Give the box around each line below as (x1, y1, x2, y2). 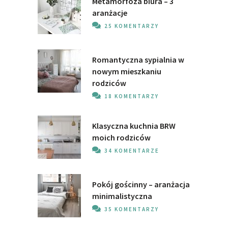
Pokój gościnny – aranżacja (92, 179, 190, 189)
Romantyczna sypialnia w (92, 54, 184, 65)
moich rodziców (92, 132, 151, 142)
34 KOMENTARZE (104, 147, 159, 154)
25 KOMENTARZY (104, 22, 159, 30)
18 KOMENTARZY (104, 92, 159, 100)
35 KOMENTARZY (104, 205, 159, 213)
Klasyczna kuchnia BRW (92, 120, 176, 131)
